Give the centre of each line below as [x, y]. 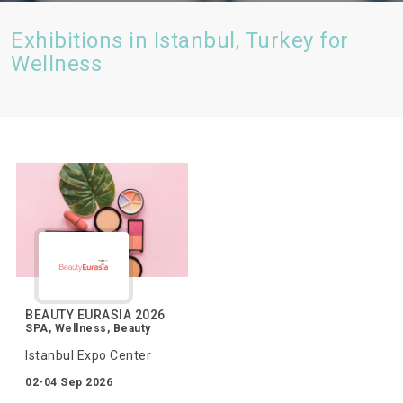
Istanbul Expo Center [88, 355]
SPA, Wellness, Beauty [88, 328]
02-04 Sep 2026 [69, 382]
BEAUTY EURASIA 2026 [95, 314]
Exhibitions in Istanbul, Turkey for [180, 40]
